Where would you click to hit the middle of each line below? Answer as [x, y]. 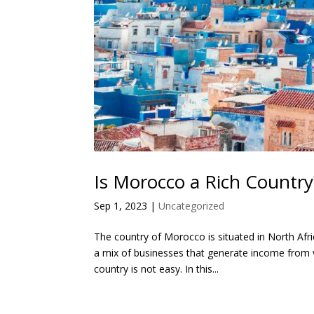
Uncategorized [192, 206]
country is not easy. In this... [157, 269]
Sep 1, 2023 [121, 206]
